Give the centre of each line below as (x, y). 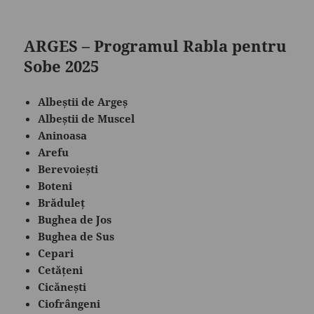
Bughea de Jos (75, 219)
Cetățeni (61, 269)
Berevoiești (68, 169)
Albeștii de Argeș (83, 101)
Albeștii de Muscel (87, 118)
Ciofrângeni (69, 303)
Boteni (55, 185)
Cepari (56, 253)
